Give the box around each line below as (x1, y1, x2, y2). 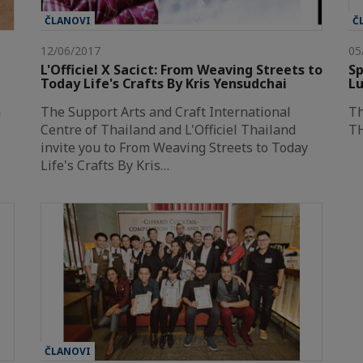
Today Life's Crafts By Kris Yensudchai (41, 74, 287, 92)
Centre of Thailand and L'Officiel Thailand (41, 120, 296, 139)
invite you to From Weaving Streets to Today (41, 138, 308, 156)
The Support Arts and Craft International (41, 102, 291, 121)
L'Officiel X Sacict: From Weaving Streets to (41, 60, 322, 79)
